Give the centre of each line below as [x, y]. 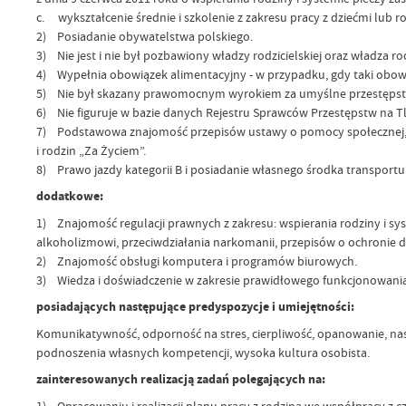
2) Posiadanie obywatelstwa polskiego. [144, 37]
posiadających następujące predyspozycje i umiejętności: [195, 307]
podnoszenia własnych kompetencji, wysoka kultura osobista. [203, 352]
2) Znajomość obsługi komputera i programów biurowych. [196, 261]
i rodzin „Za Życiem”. [91, 151]
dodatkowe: [69, 197]
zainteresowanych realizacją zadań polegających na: [180, 380]
